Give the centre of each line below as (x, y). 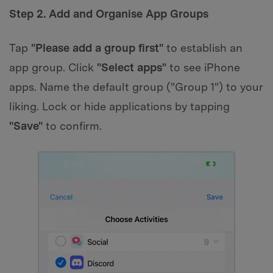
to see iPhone (203, 67)
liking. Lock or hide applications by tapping (119, 106)
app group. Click (53, 67)
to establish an (203, 48)
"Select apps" (132, 67)
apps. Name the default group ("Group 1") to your (136, 87)
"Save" (26, 126)
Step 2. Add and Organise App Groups (109, 13)
